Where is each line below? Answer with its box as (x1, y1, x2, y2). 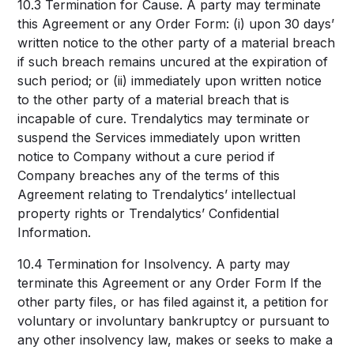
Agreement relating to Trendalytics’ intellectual (17, 186, 296, 202)
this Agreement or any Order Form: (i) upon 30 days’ (17, 16, 335, 32)
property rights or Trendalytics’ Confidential (17, 205, 280, 221)
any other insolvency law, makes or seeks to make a (17, 332, 333, 348)
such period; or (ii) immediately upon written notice (17, 73, 322, 88)
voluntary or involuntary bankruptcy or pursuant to (17, 313, 330, 329)
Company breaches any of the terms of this (17, 168, 281, 183)
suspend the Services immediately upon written (17, 130, 301, 145)
